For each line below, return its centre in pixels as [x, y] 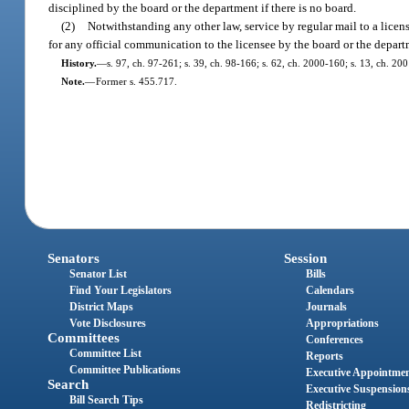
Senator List [99, 274]
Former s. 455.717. [136, 81]
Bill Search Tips [107, 400]
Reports [324, 357]
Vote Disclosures [108, 324]
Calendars [330, 291]
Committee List [106, 354]
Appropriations [342, 324]
